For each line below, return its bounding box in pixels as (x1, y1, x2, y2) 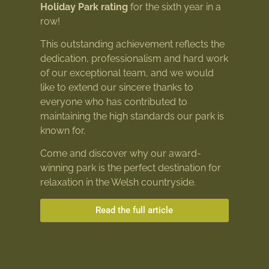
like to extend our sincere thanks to (40, 82, 194, 94)
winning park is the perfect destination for (40, 162, 222, 174)
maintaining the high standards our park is (40, 110, 225, 122)
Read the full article (95, 204, 174, 216)
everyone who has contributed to (40, 96, 188, 108)
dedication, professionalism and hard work (40, 53, 229, 65)
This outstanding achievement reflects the (40, 38, 225, 50)
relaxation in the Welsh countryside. (40, 177, 196, 189)
